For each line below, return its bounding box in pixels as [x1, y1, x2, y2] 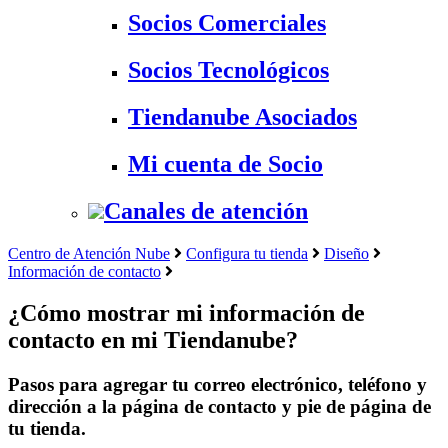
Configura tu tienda [186, 244, 308, 262]
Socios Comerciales [128, 10, 326, 36]
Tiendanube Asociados [128, 103, 357, 130]
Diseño [324, 244, 369, 262]
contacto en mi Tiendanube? [8, 327, 298, 354]
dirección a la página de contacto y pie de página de [8, 396, 431, 418]
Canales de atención [104, 197, 308, 224]
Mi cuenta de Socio [128, 150, 323, 177]
